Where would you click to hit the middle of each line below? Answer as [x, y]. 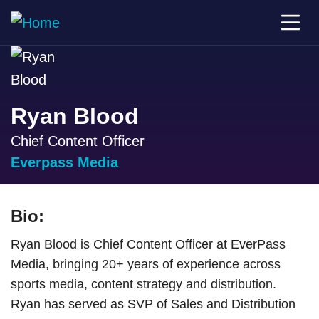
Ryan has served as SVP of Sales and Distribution [153, 304]
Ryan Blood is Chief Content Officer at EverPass [148, 244]
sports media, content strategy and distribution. [143, 284]
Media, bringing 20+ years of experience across [146, 264]
